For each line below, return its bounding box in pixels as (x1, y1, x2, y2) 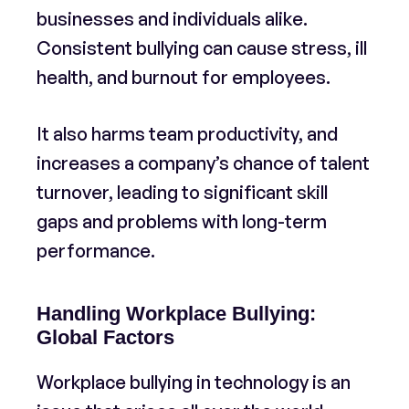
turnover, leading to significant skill (37, 181, 328, 204)
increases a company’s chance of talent (37, 152, 370, 174)
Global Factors (37, 326, 174, 349)
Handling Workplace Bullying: (37, 302, 316, 325)
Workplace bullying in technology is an (37, 371, 351, 393)
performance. (37, 239, 155, 262)
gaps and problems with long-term (37, 210, 327, 233)
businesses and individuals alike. (37, 7, 308, 30)
